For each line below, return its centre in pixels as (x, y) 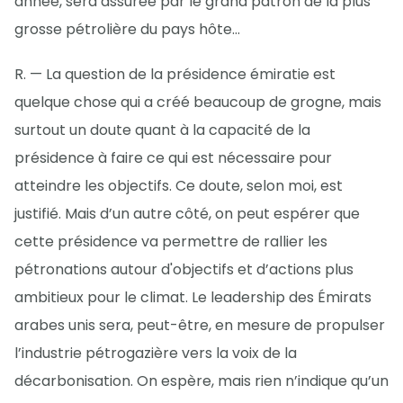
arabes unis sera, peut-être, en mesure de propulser (200, 325)
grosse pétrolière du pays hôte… (127, 29)
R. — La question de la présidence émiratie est (175, 74)
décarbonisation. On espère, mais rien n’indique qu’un (201, 381)
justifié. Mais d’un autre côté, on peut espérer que (187, 214)
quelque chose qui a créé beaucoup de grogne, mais (198, 102)
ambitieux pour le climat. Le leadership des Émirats (193, 297)
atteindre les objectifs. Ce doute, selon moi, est (179, 186)
